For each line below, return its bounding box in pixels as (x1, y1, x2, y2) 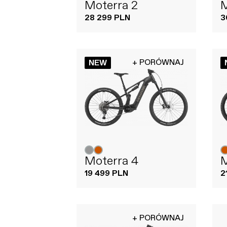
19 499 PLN (84, 168, 128, 179)
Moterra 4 (84, 153, 138, 170)
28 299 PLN (84, 12, 130, 23)
